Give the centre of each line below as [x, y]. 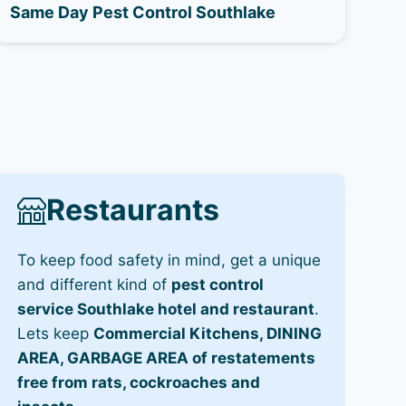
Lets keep [55, 333]
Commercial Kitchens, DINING [207, 333]
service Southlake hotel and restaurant [165, 309]
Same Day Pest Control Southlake [142, 12]
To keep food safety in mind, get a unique [169, 260]
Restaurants [132, 210]
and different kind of [94, 285]
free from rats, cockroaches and [138, 382]
